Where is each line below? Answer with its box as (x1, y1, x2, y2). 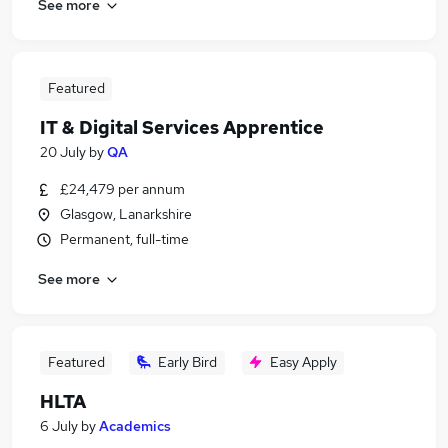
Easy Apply (269, 353, 337, 371)
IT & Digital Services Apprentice (40, 116, 324, 139)
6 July (40, 417, 78, 435)
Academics (99, 417, 171, 435)
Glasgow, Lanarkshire (60, 205, 192, 223)
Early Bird (158, 353, 217, 371)
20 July (40, 143, 86, 161)
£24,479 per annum (60, 180, 185, 198)
